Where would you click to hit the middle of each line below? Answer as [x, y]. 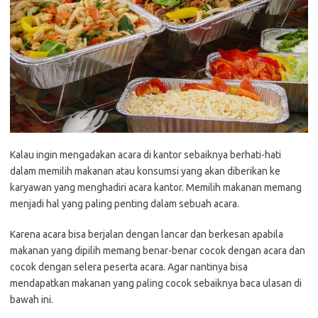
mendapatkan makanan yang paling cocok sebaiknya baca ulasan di [156, 284]
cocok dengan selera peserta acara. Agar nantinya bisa [129, 267]
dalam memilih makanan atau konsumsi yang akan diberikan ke [145, 171]
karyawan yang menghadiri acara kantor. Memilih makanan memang [156, 188]
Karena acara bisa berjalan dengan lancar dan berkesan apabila [147, 235]
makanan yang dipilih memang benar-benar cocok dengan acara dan [158, 251]
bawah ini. [32, 300]
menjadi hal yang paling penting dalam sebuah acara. [125, 204]
